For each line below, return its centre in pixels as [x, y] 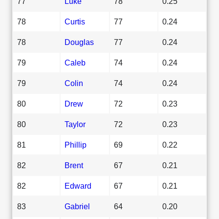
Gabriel [77, 206]
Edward [78, 186]
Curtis [75, 21]
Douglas [79, 42]
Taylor [75, 124]
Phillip [76, 144]
